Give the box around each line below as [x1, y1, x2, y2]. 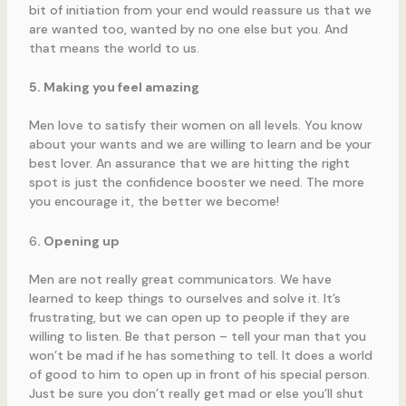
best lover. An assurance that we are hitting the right [28, 155, 350, 172]
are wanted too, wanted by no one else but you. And [28, 20, 348, 37]
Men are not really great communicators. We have [28, 270, 332, 287]
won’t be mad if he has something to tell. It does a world [28, 346, 372, 363]
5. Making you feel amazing [28, 79, 199, 96]
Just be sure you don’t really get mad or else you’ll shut [28, 384, 363, 401]
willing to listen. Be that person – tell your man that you [28, 327, 366, 344]
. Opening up [36, 232, 120, 249]
